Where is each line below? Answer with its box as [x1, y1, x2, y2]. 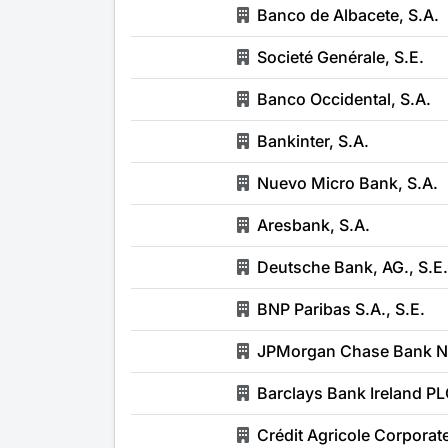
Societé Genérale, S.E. [257, 47, 424, 67]
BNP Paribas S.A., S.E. [257, 299, 425, 319]
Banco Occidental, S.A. [257, 89, 431, 109]
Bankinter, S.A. [257, 131, 369, 151]
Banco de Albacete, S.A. [257, 5, 439, 25]
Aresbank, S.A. [257, 215, 370, 235]
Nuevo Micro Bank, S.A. [257, 173, 438, 193]
